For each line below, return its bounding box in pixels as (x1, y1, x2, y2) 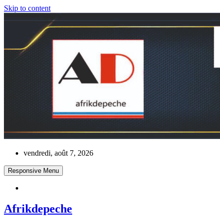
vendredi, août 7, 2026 (24, 149, 93, 157)
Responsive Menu (8, 167, 59, 174)
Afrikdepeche (4, 202, 72, 215)
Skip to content (4, 4, 51, 12)
